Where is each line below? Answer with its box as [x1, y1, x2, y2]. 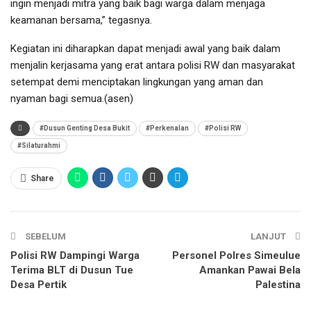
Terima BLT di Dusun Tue [10, 263, 133, 276]
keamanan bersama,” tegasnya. [10, 13, 152, 26]
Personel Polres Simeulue [172, 249, 301, 262]
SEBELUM [23, 230, 66, 242]
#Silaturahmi [17, 141, 60, 149]
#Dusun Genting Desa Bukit [40, 124, 130, 132]
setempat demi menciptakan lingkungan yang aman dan [10, 75, 263, 88]
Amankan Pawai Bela [199, 263, 301, 276]
